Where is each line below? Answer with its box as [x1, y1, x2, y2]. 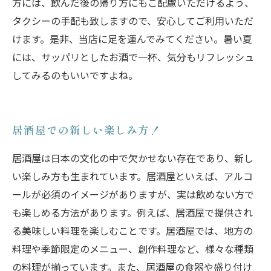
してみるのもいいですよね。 [12, 68, 138, 82]
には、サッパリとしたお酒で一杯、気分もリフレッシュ [12, 50, 254, 64]
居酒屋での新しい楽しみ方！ [12, 122, 162, 137]
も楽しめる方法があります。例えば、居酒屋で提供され [12, 205, 253, 220]
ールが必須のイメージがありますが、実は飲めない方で [12, 187, 254, 201]
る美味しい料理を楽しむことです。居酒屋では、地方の [12, 223, 253, 238]
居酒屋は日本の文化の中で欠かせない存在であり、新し [12, 151, 253, 165]
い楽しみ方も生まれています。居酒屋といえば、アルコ [12, 169, 253, 183]
